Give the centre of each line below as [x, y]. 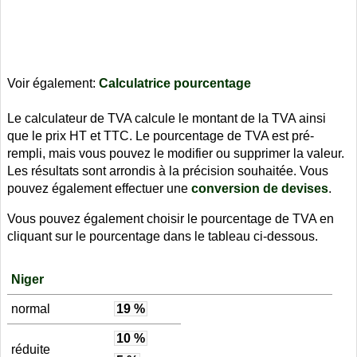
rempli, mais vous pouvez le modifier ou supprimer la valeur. [176, 153]
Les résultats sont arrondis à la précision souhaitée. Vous [168, 171]
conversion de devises [260, 188]
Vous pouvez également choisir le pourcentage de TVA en [171, 219]
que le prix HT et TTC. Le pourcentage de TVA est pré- [161, 136]
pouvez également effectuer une [99, 188]
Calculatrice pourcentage [175, 83]
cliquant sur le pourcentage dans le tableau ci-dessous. [163, 236]
